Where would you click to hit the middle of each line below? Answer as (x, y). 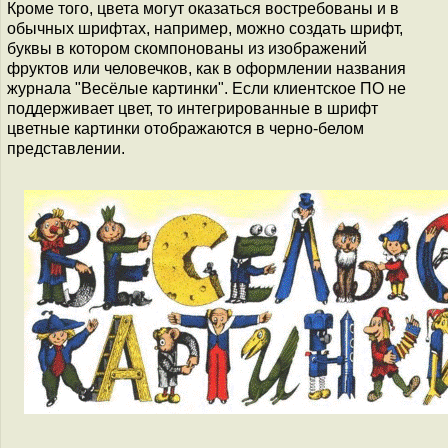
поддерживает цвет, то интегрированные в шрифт (192, 108)
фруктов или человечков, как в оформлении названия (206, 68)
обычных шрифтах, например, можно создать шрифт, (205, 28)
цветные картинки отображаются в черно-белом (185, 128)
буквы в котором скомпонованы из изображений (187, 48)
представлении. (66, 148)
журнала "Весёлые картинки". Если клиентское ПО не (206, 88)
